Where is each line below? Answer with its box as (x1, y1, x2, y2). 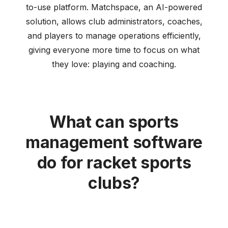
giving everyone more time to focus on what (28, 44, 199, 55)
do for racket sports (37, 152, 191, 173)
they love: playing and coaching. (52, 59, 176, 69)
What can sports (49, 111, 179, 132)
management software (25, 132, 203, 152)
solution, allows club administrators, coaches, (25, 16, 203, 26)
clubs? (88, 173, 140, 193)
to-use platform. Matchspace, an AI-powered (26, 2, 202, 12)
